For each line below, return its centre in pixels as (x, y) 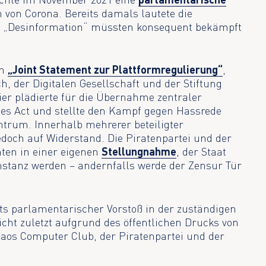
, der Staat (202, 152)
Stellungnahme (139, 152)
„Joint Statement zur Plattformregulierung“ (115, 70)
